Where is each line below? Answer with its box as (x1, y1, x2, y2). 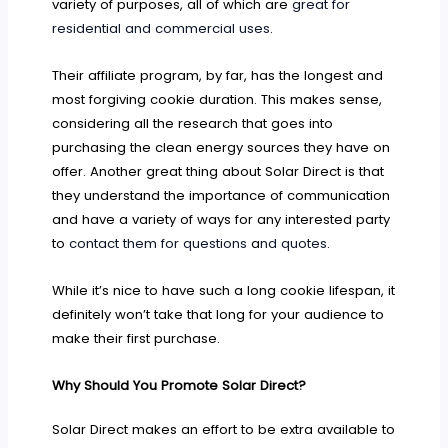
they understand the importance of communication (52, 185, 391, 205)
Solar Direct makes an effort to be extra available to (52, 419, 396, 439)
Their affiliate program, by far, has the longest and (52, 65, 384, 85)
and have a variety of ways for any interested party (52, 209, 391, 229)
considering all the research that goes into (52, 113, 334, 133)
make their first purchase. (52, 328, 221, 348)
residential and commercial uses (52, 18, 271, 38)
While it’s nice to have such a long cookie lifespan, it (52, 280, 396, 300)
